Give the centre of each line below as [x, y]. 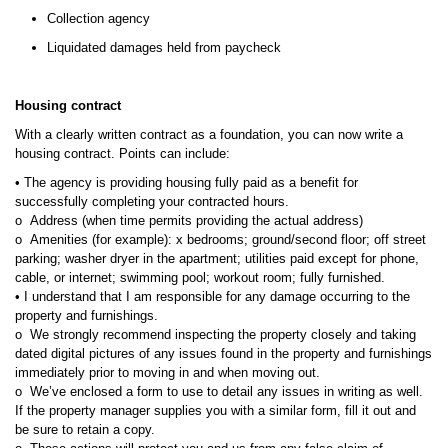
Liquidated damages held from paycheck [164, 47]
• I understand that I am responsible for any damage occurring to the [212, 296]
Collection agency [98, 18]
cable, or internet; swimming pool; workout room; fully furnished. [200, 277]
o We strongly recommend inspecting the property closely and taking [215, 334]
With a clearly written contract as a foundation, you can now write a [209, 134]
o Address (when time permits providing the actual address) [189, 220]
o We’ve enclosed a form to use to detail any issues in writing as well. [219, 391]
